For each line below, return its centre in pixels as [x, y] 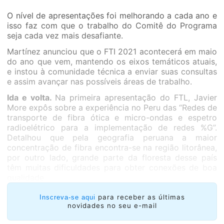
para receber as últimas [141, 197]
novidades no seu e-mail [112, 205]
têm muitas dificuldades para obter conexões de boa [112, 167]
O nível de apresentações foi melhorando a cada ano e [112, 15]
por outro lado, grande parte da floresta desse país [112, 157]
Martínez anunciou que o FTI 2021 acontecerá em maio [112, 51]
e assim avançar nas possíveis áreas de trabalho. [99, 81]
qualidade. [26, 177]
